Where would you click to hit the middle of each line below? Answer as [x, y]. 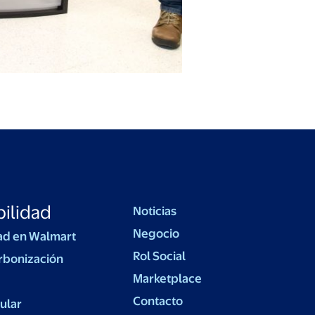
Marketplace [168, 279]
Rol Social [160, 256]
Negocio [156, 234]
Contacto [158, 301]
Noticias [155, 211]
